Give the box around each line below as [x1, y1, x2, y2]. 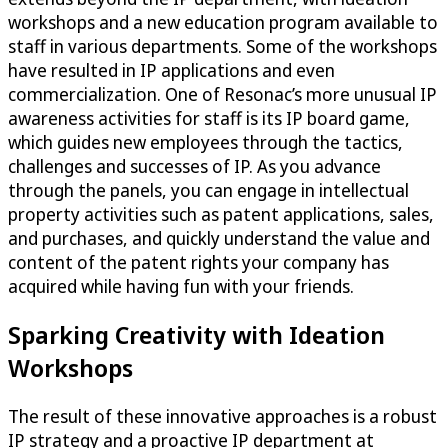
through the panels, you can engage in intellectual [8, 177, 409, 202]
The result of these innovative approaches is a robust [8, 403, 437, 428]
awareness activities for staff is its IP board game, [8, 105, 410, 130]
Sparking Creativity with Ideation [8, 317, 385, 351]
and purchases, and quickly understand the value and [8, 225, 430, 250]
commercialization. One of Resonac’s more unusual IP [8, 81, 437, 106]
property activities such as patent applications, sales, [8, 201, 434, 226]
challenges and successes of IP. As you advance [8, 153, 381, 178]
